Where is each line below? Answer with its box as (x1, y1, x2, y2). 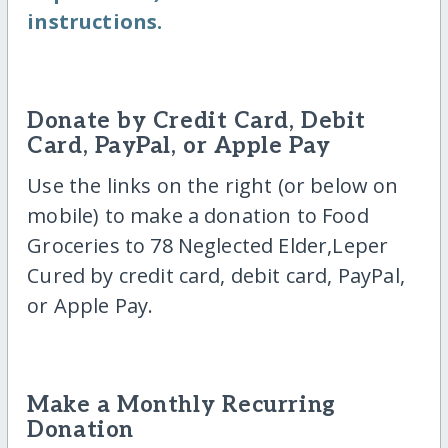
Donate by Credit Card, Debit (27, 108, 366, 136)
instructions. (27, 8, 163, 36)
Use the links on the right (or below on (27, 171, 399, 199)
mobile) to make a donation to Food (27, 201, 369, 229)
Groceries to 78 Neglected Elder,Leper (27, 231, 389, 259)
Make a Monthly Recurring (27, 391, 336, 419)
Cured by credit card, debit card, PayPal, (27, 261, 405, 289)
